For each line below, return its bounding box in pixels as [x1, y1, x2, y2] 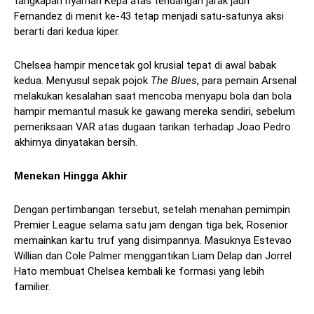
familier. [14, 280, 50, 294]
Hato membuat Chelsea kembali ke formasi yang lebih [14, 265, 264, 278]
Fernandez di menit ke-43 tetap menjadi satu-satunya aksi [14, 10, 284, 23]
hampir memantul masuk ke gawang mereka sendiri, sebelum [14, 105, 295, 118]
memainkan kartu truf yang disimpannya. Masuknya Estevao [14, 234, 292, 247]
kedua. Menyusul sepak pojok [14, 74, 151, 88]
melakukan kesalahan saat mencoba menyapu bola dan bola [14, 90, 292, 103]
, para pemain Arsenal [197, 74, 296, 88]
